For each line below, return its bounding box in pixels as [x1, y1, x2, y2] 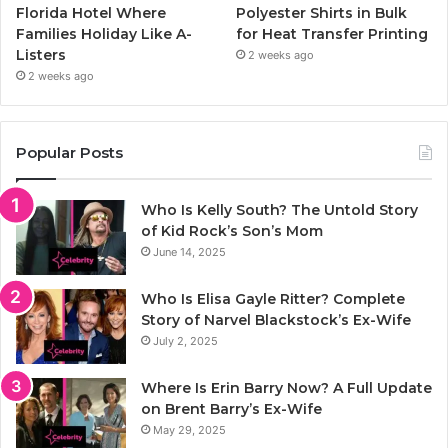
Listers [16, 46, 66, 65]
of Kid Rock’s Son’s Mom [141, 222, 323, 241]
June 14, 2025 [153, 245, 226, 260]
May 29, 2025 [153, 423, 226, 438]
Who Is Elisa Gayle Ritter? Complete [141, 290, 405, 309]
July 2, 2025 [153, 334, 218, 349]
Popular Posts [16, 143, 123, 163]
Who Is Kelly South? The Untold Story [141, 201, 418, 220]
